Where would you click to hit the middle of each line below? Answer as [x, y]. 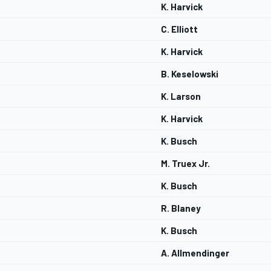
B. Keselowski [190, 74]
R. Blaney [181, 208]
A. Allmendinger [195, 253]
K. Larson [181, 96]
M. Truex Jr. [185, 164]
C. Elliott [179, 29]
